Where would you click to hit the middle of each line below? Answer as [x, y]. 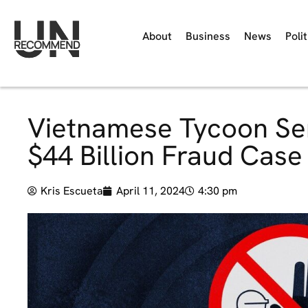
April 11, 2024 [151, 191]
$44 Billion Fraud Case [165, 155]
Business [208, 36]
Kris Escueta [72, 191]
